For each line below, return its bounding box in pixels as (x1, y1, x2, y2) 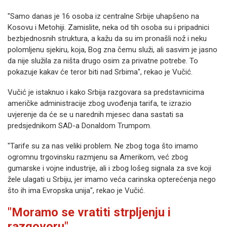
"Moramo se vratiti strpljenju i (8, 205, 171, 220)
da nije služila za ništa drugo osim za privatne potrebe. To (8, 56, 198, 66)
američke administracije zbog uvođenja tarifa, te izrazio (8, 99, 192, 108)
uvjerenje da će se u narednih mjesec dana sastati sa (8, 110, 183, 120)
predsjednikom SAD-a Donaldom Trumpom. (8, 121, 152, 131)
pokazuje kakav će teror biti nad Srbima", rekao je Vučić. (8, 67, 193, 77)
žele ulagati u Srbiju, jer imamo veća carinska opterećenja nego (8, 175, 216, 184)
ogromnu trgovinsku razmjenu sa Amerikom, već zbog (8, 153, 188, 162)
